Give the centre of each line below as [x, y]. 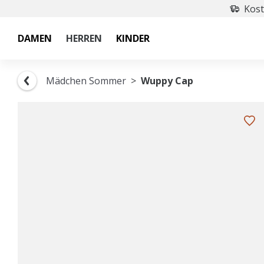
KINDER [133, 38]
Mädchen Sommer [86, 81]
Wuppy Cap [167, 81]
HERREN [84, 38]
